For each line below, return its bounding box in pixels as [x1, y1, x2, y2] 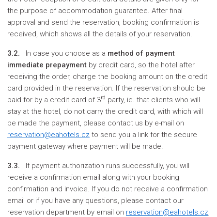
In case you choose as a [22, 49, 108, 58]
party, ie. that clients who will [106, 95, 200, 104]
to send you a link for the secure [90, 130, 197, 139]
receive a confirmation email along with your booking [7, 173, 179, 182]
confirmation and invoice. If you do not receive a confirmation [7, 185, 208, 193]
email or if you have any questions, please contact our [7, 196, 184, 205]
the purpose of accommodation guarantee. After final [7, 6, 183, 15]
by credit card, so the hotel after [87, 61, 195, 69]
